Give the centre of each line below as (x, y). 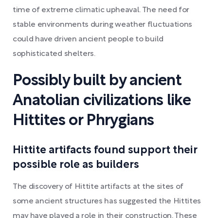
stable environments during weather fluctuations (102, 25)
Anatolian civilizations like (102, 101)
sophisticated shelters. (54, 54)
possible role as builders (76, 165)
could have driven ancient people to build (88, 39)
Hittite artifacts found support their (105, 150)
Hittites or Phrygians (83, 121)
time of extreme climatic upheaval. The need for (101, 10)
